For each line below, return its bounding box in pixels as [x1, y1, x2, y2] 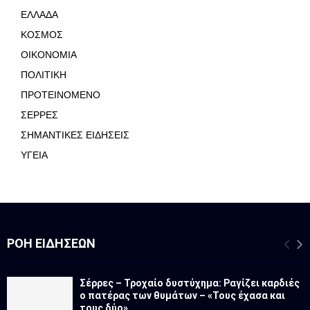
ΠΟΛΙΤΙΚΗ [21, 69, 66, 81]
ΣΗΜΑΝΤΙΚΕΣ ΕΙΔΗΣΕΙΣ [21, 129, 129, 141]
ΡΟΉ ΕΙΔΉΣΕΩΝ [7, 236, 95, 251]
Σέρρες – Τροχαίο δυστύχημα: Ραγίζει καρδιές [80, 277, 300, 289]
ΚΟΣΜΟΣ [21, 29, 63, 41]
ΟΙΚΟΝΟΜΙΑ [21, 49, 77, 61]
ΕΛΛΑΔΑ [21, 9, 58, 21]
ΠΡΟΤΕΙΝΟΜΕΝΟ [21, 89, 100, 101]
